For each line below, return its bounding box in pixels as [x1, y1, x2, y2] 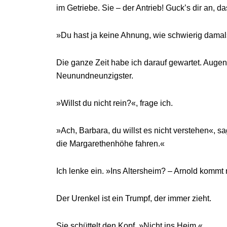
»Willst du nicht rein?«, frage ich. [56, 99, 173, 107]
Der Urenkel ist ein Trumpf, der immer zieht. [56, 194, 211, 203]
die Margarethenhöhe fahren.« [56, 139, 165, 148]
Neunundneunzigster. [56, 71, 133, 80]
